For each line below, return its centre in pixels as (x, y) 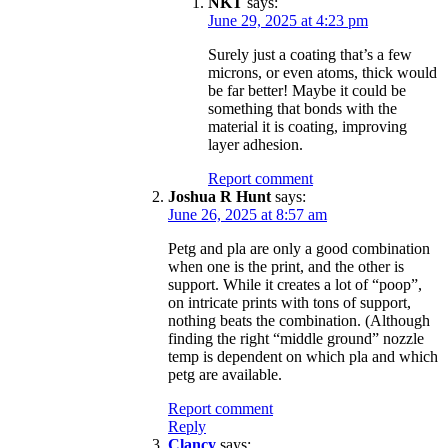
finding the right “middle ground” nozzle (296, 338)
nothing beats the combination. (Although (299, 320)
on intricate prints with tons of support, (289, 302)
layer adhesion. (255, 144)
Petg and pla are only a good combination (299, 248)
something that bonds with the (302, 108)
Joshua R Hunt (219, 196)
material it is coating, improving (307, 126)
